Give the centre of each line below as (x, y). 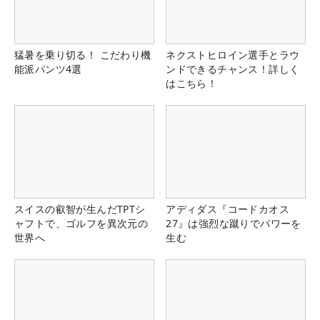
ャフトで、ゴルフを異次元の (81, 224)
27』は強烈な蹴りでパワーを (234, 224)
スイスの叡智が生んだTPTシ (80, 209)
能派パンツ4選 (48, 69)
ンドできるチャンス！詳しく (233, 69)
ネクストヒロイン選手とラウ (233, 54)
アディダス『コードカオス (227, 209)
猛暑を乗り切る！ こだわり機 (83, 54)
